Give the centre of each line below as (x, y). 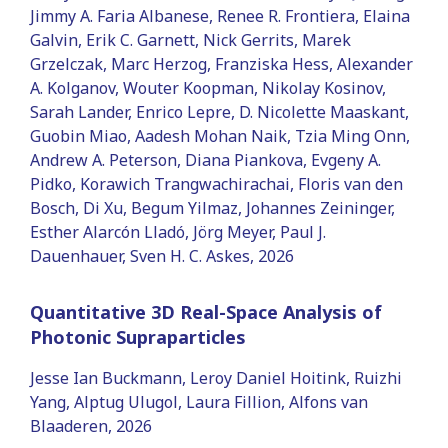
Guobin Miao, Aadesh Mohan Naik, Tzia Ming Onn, (220, 135)
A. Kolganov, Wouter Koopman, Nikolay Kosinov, (208, 87)
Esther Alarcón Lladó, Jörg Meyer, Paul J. (178, 231)
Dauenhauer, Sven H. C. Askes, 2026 (162, 255)
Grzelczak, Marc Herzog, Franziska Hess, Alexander (221, 63)
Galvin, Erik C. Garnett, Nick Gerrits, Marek (190, 39)
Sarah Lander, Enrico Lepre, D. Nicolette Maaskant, (219, 111)
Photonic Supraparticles (138, 336)
